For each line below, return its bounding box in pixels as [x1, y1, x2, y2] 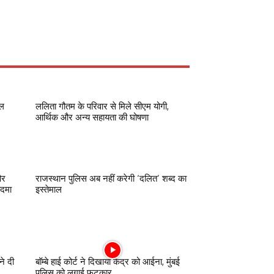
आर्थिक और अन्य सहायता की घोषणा [35, 111, 149, 123]
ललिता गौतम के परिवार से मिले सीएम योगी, [35, 100, 169, 112]
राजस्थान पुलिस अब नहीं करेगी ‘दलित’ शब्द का [35, 172, 187, 184]
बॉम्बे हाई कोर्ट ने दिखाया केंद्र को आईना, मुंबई [35, 255, 180, 267]
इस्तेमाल [35, 183, 62, 195]
